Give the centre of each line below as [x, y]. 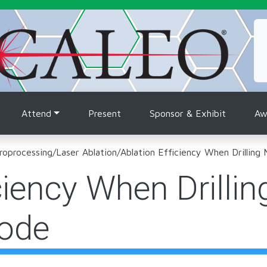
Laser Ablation [86, 152]
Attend [37, 113]
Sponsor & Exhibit [188, 113]
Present [105, 113]
